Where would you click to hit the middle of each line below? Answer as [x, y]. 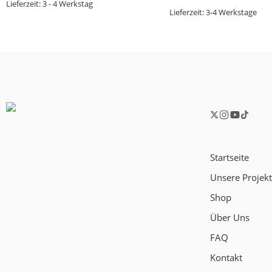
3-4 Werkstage [231, 12]
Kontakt [226, 257]
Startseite [229, 157]
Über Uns [230, 217]
